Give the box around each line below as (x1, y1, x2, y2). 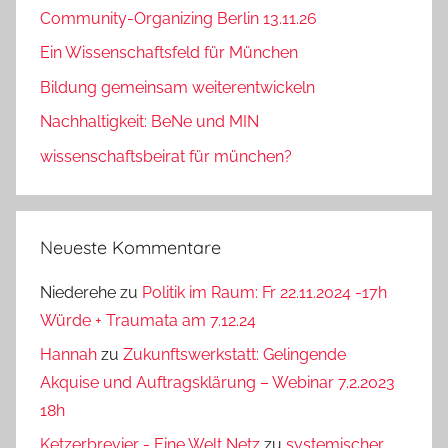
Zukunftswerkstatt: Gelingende (123, 345, 346, 365)
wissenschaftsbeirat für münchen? (40, 146, 292, 166)
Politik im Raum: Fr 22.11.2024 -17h (142, 282, 387, 302)
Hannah (40, 345, 97, 365)
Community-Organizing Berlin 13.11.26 (40, 9, 317, 29)
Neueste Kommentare (40, 235, 221, 259)
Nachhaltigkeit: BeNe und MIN (40, 112, 259, 132)
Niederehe (40, 282, 116, 302)
